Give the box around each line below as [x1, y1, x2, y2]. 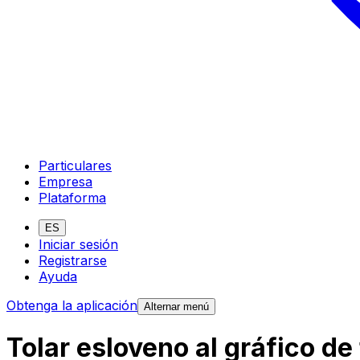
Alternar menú [144, 300, 209, 313]
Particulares [39, 157, 112, 174]
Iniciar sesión [39, 235, 118, 252]
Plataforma [39, 189, 106, 206]
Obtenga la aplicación [6, 297, 137, 313]
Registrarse [39, 252, 107, 268]
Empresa [39, 173, 92, 190]
